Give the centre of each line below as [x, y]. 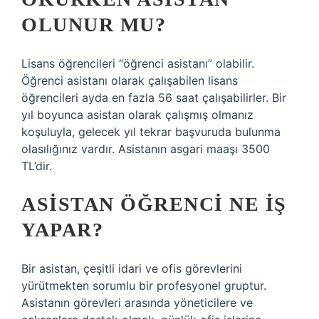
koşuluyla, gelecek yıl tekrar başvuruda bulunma [151, 132]
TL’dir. [37, 166]
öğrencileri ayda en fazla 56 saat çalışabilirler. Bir [154, 98]
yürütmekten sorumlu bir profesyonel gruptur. [144, 286]
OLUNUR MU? [94, 25]
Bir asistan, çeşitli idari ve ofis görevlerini [132, 268]
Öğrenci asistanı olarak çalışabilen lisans [130, 80]
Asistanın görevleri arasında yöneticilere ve [137, 303]
